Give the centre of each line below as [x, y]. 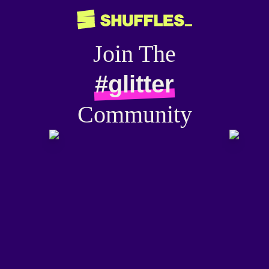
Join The [134, 53]
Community [134, 114]
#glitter [134, 84]
